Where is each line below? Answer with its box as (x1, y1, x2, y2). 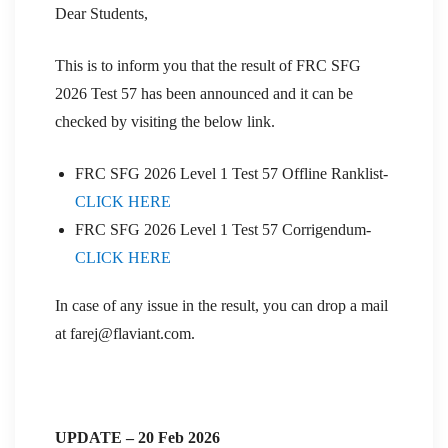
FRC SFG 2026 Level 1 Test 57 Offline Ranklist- (75, 164, 388, 182)
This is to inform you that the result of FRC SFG (55, 56, 361, 74)
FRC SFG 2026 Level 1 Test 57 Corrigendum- (75, 220, 371, 238)
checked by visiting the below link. (55, 112, 275, 130)
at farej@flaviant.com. (55, 324, 195, 342)
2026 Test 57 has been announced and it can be (55, 84, 353, 102)
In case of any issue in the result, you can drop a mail (55, 296, 388, 314)
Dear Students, (55, 4, 148, 22)
